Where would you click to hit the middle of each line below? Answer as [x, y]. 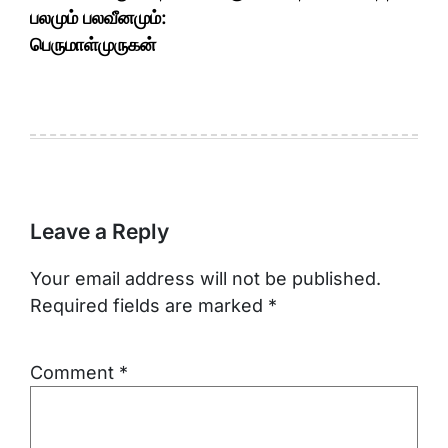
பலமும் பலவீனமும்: [98, 17]
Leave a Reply [99, 231]
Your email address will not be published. [205, 279]
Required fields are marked [149, 306]
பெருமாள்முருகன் [93, 44]
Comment [74, 373]
